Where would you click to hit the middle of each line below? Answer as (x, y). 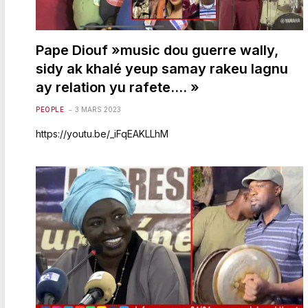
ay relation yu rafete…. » (118, 87)
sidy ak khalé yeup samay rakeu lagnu (162, 68)
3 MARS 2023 (98, 109)
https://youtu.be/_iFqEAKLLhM (102, 133)
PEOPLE (50, 109)
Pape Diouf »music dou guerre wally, (157, 50)
